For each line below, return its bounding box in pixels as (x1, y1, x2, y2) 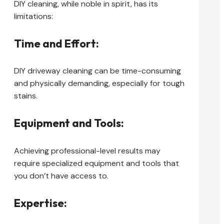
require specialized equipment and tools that (14, 157, 179, 168)
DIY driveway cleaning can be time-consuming (14, 65, 181, 76)
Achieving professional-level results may (14, 145, 160, 156)
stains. (14, 90, 37, 101)
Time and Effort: (14, 36, 99, 50)
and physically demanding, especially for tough (14, 78, 184, 89)
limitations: (14, 10, 53, 21)
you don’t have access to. (14, 170, 108, 181)
